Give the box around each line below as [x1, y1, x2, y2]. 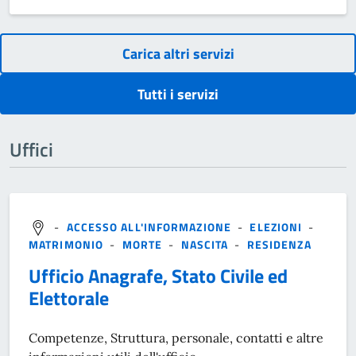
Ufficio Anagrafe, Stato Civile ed [29, 261, 288, 291]
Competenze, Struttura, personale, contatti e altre [29, 330, 323, 346]
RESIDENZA [246, 236, 311, 253]
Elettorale [29, 284, 109, 313]
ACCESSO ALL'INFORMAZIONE [66, 218, 231, 235]
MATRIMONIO [29, 236, 103, 253]
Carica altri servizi [122, 43, 234, 65]
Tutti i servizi [137, 83, 219, 106]
